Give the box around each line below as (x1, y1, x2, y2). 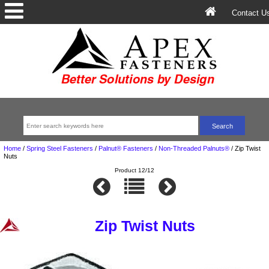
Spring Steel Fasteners (26, 144, 93, 152)
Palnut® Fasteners (98, 144, 153, 152)
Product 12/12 (115, 167, 154, 174)
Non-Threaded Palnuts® (158, 144, 229, 152)
